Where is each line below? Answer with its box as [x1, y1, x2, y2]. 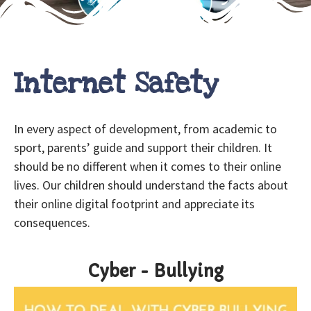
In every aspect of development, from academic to [14, 121, 277, 137]
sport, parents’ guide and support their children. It [14, 140, 272, 156]
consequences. [14, 215, 90, 231]
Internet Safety [14, 65, 219, 103]
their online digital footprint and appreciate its [14, 196, 255, 212]
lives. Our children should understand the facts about [14, 177, 288, 194]
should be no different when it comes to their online [14, 158, 281, 175]
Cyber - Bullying [87, 260, 224, 282]
